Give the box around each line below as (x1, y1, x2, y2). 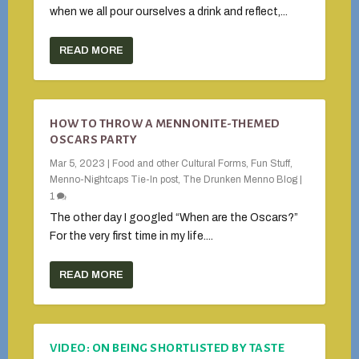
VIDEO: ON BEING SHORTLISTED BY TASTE (50, 341, 285, 354)
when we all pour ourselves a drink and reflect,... (50, 6, 288, 18)
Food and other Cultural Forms (112, 158, 247, 169)
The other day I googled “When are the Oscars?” (50, 212, 299, 224)
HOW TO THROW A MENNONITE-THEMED (50, 117, 280, 130)
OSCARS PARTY (50, 133, 138, 146)
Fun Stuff (251, 158, 291, 169)
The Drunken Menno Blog (183, 174, 298, 185)
